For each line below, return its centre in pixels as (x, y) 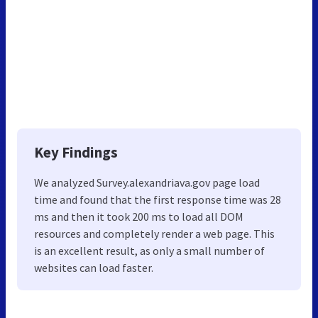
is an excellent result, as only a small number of (149, 250)
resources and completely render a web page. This (154, 233)
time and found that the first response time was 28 (158, 199)
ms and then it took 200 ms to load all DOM (139, 216)
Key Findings (76, 152)
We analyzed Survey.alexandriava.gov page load (147, 182)
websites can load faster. (94, 267)
